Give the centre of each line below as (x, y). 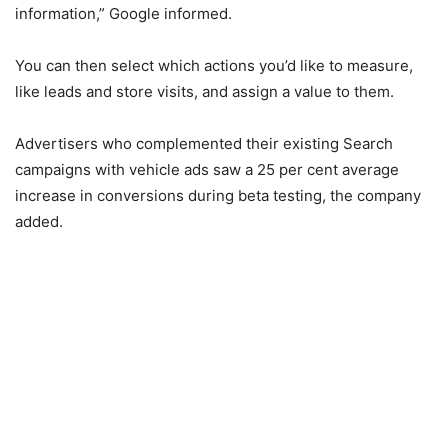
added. (39, 221)
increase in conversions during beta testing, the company (218, 195)
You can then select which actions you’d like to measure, (214, 65)
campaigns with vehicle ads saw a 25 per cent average (207, 169)
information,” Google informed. (123, 13)
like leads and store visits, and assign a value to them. (204, 91)
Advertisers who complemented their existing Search (204, 143)
